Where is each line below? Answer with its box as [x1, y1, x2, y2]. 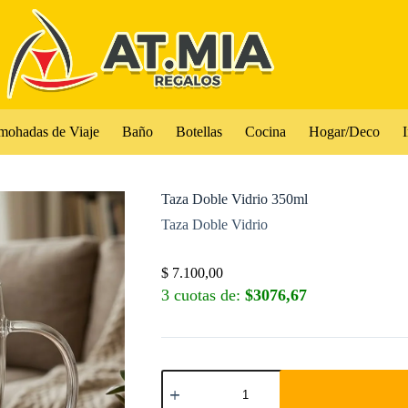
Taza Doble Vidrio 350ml [160, 191, 308, 207]
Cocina [244, 124, 286, 139]
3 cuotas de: [160, 286, 245, 304]
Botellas [175, 124, 222, 139]
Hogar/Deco [308, 124, 380, 139]
